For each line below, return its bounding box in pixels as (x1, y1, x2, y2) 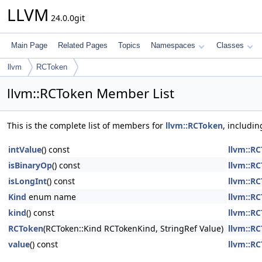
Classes (216, 41, 244, 50)
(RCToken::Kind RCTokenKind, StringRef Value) (43, 223, 223, 234)
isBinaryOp (8, 160, 52, 171)
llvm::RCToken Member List (7, 84, 174, 102)
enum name (26, 191, 76, 202)
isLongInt (8, 175, 47, 187)
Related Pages (58, 41, 108, 50)
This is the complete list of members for (7, 120, 166, 131)
